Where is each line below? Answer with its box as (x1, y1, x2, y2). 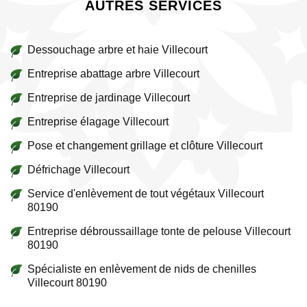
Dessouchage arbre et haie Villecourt (27, 44, 208, 56)
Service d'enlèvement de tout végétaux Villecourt (27, 188, 264, 199)
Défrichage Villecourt (27, 164, 130, 175)
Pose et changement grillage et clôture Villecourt (27, 140, 262, 151)
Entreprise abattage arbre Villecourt (27, 68, 199, 79)
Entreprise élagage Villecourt (27, 116, 169, 127)
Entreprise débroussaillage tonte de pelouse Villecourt (27, 225, 291, 237)
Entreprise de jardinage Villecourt (27, 92, 190, 103)
